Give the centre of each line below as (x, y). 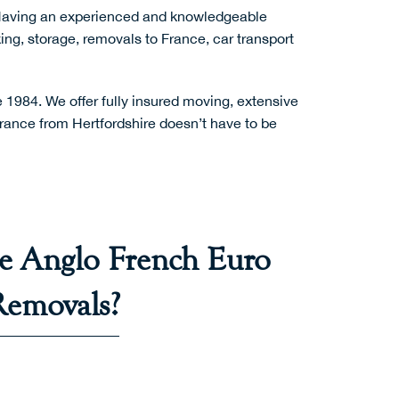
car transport (253, 39)
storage (52, 39)
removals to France (144, 39)
